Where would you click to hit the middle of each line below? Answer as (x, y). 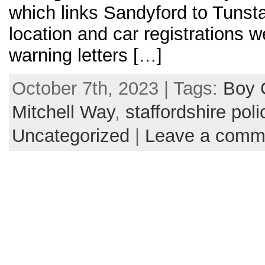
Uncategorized (71, 135)
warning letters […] (85, 55)
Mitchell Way (63, 112)
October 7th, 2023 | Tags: (117, 88)
